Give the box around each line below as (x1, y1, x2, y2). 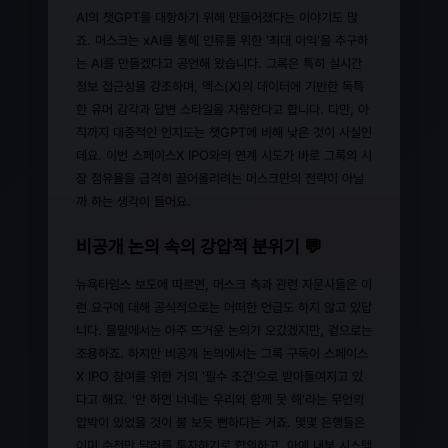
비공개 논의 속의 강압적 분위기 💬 (76, 235, 322, 257)
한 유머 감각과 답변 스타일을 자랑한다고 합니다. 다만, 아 (76, 100, 369, 117)
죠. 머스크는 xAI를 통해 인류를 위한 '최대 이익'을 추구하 (76, 31, 368, 48)
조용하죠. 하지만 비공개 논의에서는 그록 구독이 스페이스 (76, 344, 368, 361)
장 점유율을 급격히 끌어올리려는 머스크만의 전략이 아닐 (76, 169, 364, 186)
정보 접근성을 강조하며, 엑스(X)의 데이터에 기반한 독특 (76, 77, 364, 94)
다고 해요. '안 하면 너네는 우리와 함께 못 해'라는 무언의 (76, 390, 364, 407)
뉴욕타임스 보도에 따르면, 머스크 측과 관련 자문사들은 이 (76, 275, 372, 292)
